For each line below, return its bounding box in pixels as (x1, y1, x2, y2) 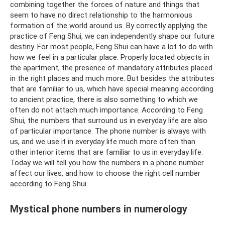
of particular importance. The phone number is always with (10, 127, 206, 136)
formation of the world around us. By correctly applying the (10, 21, 207, 30)
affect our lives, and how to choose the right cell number (10, 169, 200, 178)
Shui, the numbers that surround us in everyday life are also (10, 116, 207, 125)
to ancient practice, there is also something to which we (10, 95, 198, 104)
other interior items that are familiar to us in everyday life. (10, 148, 203, 157)
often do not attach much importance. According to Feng (10, 105, 203, 115)
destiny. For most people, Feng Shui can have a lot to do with (10, 42, 213, 51)
